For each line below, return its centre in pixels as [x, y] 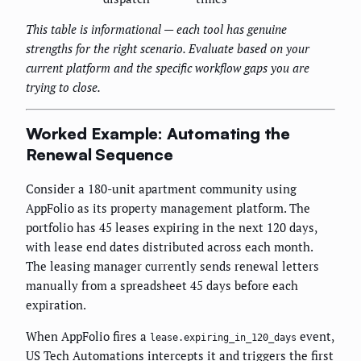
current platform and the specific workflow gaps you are [168, 67]
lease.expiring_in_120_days [223, 337]
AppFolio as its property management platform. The [168, 207]
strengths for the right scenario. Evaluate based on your [168, 48]
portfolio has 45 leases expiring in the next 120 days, [171, 227]
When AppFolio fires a [88, 336]
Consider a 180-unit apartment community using [161, 188]
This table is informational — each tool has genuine [156, 29]
